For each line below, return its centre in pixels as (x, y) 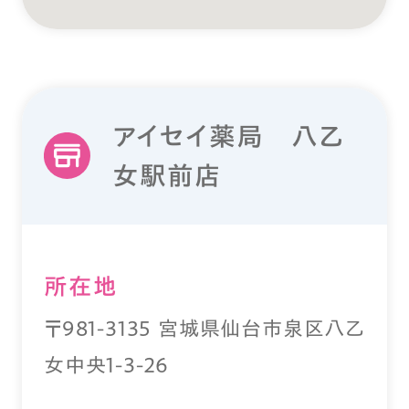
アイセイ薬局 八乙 (229, 136)
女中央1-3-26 (107, 364)
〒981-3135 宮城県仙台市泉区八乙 (204, 328)
